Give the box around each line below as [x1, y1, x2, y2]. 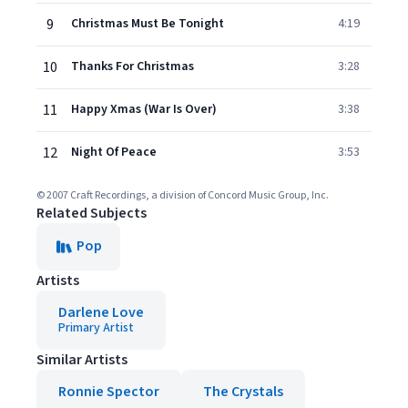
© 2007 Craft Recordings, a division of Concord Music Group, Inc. [36, 188, 329, 203]
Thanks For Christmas [71, 57, 194, 76]
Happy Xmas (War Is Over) [71, 100, 217, 118]
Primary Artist [58, 319, 134, 337]
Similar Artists [36, 350, 127, 370]
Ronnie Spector [58, 382, 159, 402]
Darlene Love [58, 302, 144, 322]
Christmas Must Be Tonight [71, 15, 224, 33]
